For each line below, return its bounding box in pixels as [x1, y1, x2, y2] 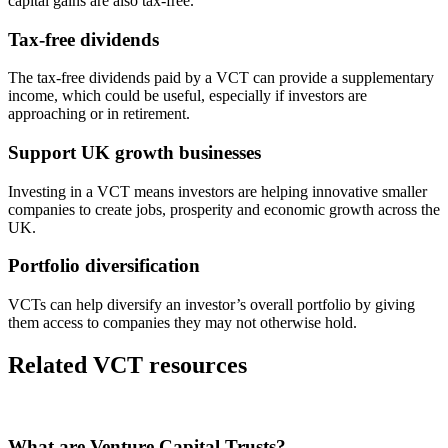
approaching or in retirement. [8, 105, 190, 123]
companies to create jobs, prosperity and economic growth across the [8, 200, 440, 218]
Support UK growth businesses [8, 142, 261, 163]
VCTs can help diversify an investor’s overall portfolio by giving [8, 296, 415, 314]
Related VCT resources [8, 352, 247, 379]
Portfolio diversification [8, 255, 200, 277]
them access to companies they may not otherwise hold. [8, 314, 357, 332]
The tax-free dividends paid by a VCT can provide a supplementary [8, 69, 434, 87]
